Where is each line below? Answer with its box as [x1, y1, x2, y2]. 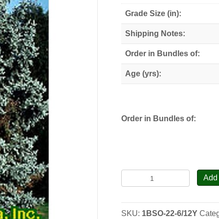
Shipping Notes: [125, 29, 186, 38]
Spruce [121, 182, 148, 191]
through [177, 5, 204, 14]
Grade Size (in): [125, 9, 182, 18]
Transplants [121, 204, 165, 213]
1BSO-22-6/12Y [142, 209, 198, 218]
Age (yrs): [125, 69, 162, 78]
